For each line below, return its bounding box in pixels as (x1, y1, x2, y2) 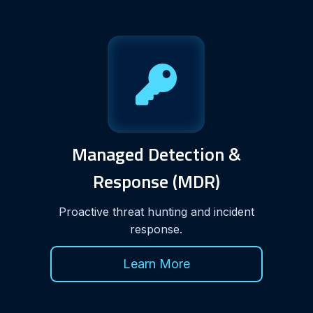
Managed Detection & (71, 140, 241, 168)
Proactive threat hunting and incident (58, 204, 254, 219)
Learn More (122, 256, 190, 271)
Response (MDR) (92, 167, 220, 195)
